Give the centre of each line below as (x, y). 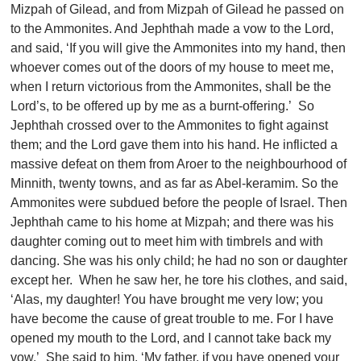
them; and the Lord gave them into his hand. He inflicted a (174, 145)
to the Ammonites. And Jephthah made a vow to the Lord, (172, 29)
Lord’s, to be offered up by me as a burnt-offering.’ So (163, 106)
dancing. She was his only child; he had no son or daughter (179, 261)
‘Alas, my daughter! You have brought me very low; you (167, 300)
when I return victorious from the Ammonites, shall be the (171, 87)
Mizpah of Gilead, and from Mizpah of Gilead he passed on (178, 10)
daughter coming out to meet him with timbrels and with (167, 242)
